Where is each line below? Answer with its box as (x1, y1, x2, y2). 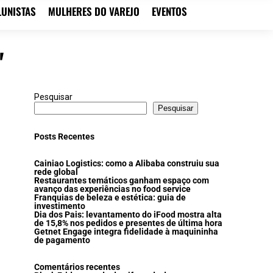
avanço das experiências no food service (34, 183, 191, 194)
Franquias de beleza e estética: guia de (34, 192, 186, 203)
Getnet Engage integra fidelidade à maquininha (34, 226, 218, 237)
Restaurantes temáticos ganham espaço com (34, 175, 209, 186)
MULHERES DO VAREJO (48, 3, 140, 19)
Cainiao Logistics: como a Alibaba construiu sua (34, 158, 219, 169)
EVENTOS (152, 3, 187, 19)
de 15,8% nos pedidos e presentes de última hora (34, 218, 222, 229)
